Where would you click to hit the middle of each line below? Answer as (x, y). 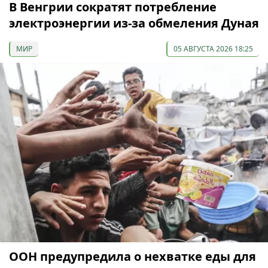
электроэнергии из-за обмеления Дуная (134, 23)
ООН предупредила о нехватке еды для (133, 257)
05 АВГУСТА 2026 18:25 (213, 48)
